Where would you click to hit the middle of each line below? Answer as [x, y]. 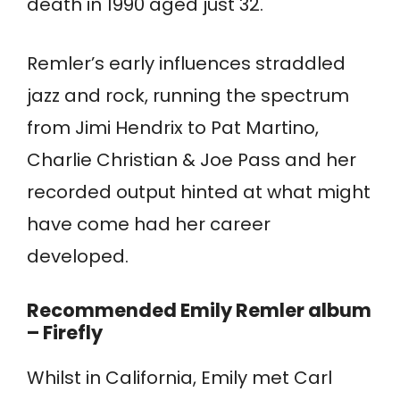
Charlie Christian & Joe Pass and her [192, 160]
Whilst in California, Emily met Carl [179, 378]
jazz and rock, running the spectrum [188, 96]
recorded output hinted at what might [199, 192]
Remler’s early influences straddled [186, 64]
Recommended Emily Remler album [199, 311]
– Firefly [65, 333]
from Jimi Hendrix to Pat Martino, [173, 128]
